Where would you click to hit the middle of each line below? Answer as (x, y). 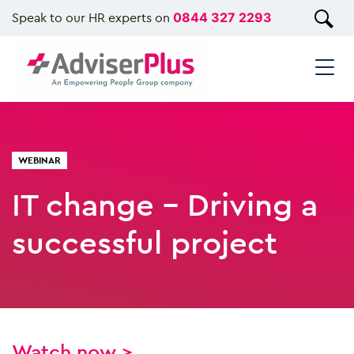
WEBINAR (40, 160)
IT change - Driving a (165, 204)
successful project (145, 242)
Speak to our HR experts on (92, 17)
